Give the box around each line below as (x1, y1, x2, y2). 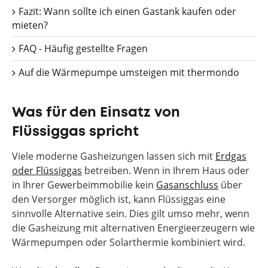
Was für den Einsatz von (12, 106, 180, 119)
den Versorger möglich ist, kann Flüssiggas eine (12, 193, 226, 206)
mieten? (12, 19, 48, 32)
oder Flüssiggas (12, 164, 82, 177)
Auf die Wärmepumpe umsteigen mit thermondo (16, 66, 239, 79)
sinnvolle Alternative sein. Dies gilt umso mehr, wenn (12, 207, 249, 220)
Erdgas (215, 150, 246, 163)
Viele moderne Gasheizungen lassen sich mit (12, 150, 215, 163)
